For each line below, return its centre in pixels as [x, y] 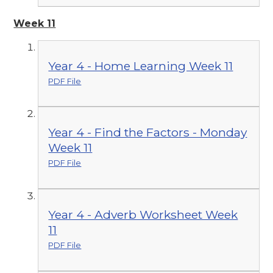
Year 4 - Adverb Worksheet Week [143, 214]
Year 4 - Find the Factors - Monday [148, 133]
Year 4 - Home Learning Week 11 [141, 66]
